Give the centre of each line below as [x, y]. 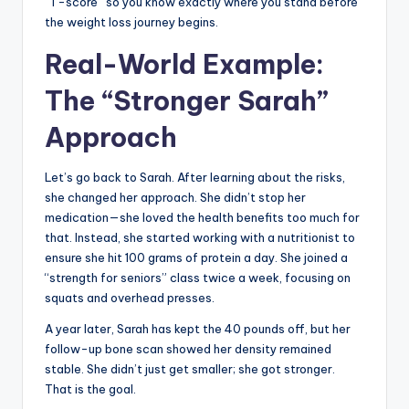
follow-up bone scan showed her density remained [188, 349]
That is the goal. [90, 389]
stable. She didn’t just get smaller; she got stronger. [190, 369]
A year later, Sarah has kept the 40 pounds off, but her [198, 329]
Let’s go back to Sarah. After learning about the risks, [195, 178]
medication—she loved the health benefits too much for [202, 218]
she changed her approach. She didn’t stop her [175, 198]
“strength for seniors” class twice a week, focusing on [198, 278]
